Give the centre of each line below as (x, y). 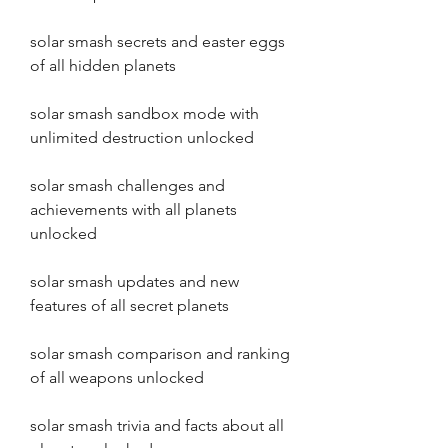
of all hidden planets (103, 65)
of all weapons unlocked (117, 377)
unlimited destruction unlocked (142, 137)
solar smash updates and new (134, 281)
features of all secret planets (129, 305)
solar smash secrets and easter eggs (157, 41)
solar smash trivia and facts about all (157, 425)
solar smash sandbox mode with (144, 113)
